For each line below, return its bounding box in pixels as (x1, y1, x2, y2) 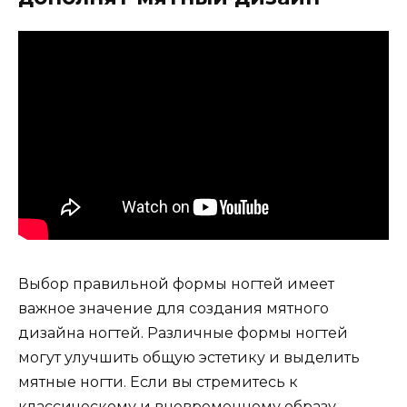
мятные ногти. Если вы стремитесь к (18, 373, 298, 392)
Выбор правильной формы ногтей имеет (18, 275, 334, 293)
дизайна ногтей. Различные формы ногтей (18, 324, 348, 342)
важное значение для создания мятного (18, 300, 329, 318)
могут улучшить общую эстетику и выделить (18, 349, 360, 367)
